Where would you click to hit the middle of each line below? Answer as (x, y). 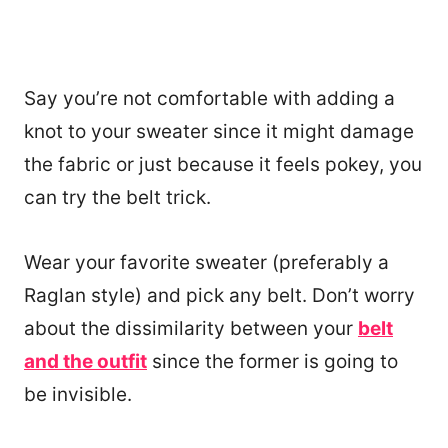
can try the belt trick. (117, 198)
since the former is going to (272, 362)
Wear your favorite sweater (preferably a (206, 263)
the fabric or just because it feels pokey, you (223, 165)
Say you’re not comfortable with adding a (209, 99)
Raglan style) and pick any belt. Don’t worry (219, 296)
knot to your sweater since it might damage (219, 132)
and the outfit (85, 362)
